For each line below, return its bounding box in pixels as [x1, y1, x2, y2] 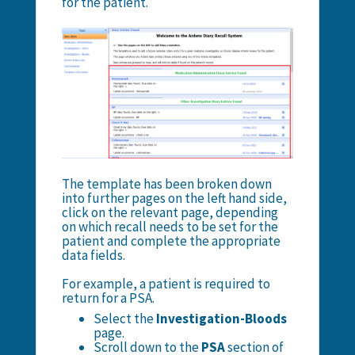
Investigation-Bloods [153, 309, 287, 327]
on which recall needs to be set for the [61, 217, 278, 235]
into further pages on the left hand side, [61, 189, 287, 207]
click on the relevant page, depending [61, 203, 278, 221]
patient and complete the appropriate [61, 231, 281, 250]
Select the [93, 309, 154, 327]
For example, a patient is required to [61, 274, 270, 292]
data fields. [61, 246, 125, 264]
